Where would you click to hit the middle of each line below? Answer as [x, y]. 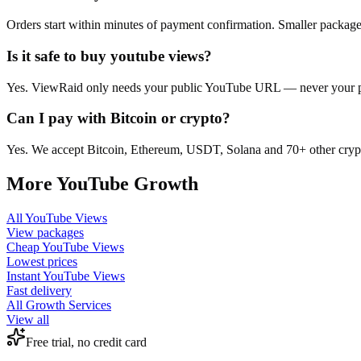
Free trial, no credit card [86, 342]
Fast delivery [39, 290]
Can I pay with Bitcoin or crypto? [118, 118]
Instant [25, 276]
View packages [45, 232]
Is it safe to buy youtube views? [109, 56]
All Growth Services [59, 305]
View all [28, 319]
